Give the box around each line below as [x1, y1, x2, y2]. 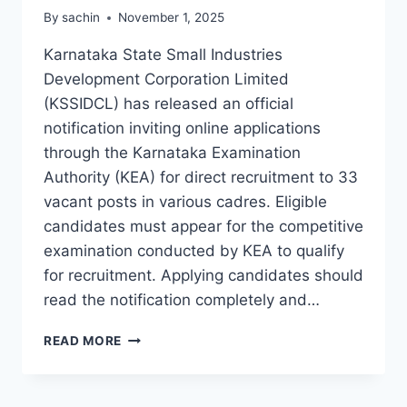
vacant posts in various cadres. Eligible [44, 193, 327, 212]
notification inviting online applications [44, 119, 321, 138]
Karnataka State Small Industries [44, 45, 283, 65]
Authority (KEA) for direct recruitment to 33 [44, 168, 358, 187]
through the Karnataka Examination [44, 144, 301, 163]
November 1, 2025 [118, 10, 225, 25]
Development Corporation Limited [44, 70, 289, 89]
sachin [62, 10, 101, 25]
